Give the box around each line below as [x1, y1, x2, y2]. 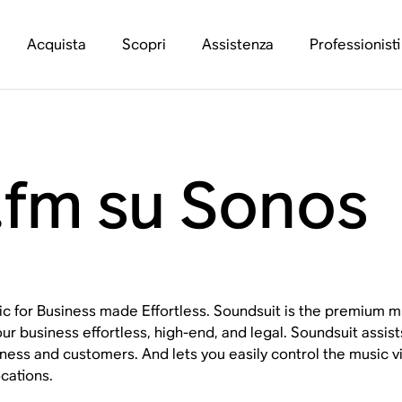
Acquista [26, 35, 86, 54]
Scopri [121, 35, 166, 54]
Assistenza [201, 35, 274, 54]
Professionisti [309, 35, 400, 54]
